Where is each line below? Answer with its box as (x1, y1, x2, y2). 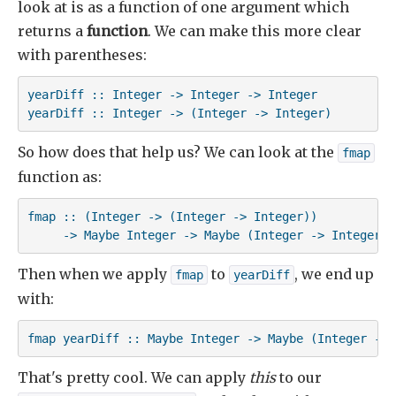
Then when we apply (18, 265, 171, 284)
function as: (18, 168, 102, 187)
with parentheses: (18, 46, 147, 65)
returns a (18, 22, 87, 41)
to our (276, 369, 322, 387)
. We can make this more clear (148, 22, 362, 41)
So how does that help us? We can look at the (18, 143, 338, 162)
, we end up (294, 265, 374, 284)
